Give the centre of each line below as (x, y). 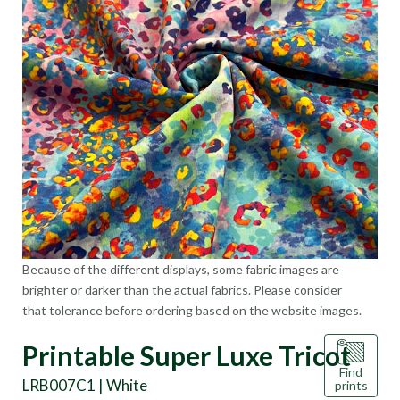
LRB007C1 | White (85, 385)
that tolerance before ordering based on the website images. (192, 310)
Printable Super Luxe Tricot (187, 355)
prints (351, 386)
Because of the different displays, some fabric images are (181, 269)
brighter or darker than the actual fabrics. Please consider (182, 290)
